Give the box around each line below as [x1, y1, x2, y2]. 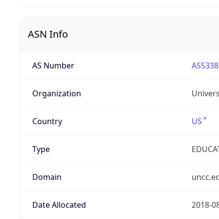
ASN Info [28, 27, 68, 41]
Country [32, 116, 62, 127]
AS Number [32, 60, 74, 71]
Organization [32, 88, 81, 99]
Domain [32, 172, 62, 183]
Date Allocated [32, 199, 86, 211]
